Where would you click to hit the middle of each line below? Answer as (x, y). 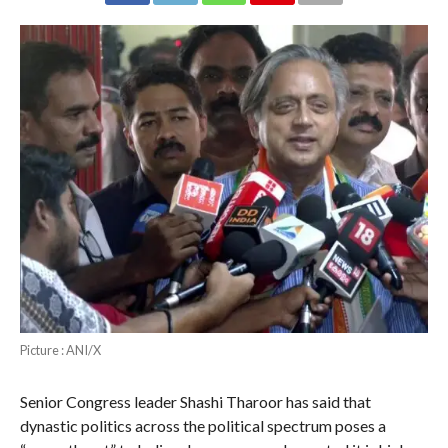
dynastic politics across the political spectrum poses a (202, 425)
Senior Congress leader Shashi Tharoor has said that (195, 401)
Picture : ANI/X (60, 349)
